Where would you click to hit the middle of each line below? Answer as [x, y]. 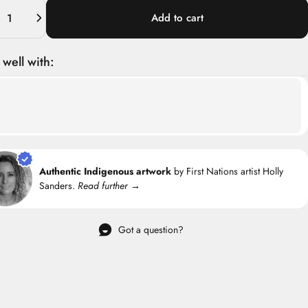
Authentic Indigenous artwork [106, 171]
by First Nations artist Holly [228, 171]
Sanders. [59, 186]
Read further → [109, 186]
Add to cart [177, 18]
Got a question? [151, 229]
